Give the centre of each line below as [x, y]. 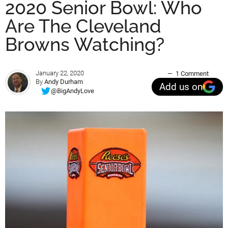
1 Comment [192, 74]
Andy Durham [64, 82]
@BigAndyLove [73, 91]
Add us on [181, 87]
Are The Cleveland [83, 26]
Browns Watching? [85, 45]
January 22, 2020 [60, 73]
